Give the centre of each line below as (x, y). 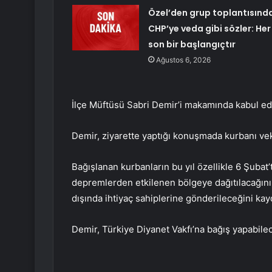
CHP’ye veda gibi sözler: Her (209, 29)
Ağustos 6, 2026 (183, 60)
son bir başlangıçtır (192, 45)
